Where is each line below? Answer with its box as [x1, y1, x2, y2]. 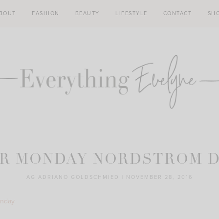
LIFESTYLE [115, 10, 148, 17]
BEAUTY [75, 10, 100, 17]
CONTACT [163, 10, 192, 17]
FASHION [32, 10, 60, 17]
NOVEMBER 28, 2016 [126, 174, 193, 181]
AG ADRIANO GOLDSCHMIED [26, 174, 119, 181]
